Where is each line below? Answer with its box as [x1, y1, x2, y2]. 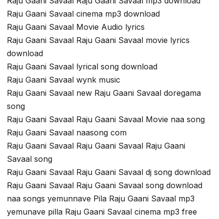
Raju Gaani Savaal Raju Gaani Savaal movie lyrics [7, 35, 190, 45]
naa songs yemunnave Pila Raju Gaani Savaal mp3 [7, 193, 195, 203]
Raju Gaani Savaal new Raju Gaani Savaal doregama [7, 88, 201, 98]
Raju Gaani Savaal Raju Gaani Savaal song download [7, 180, 202, 190]
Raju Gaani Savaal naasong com [7, 127, 127, 137]
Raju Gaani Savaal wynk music [7, 74, 120, 85]
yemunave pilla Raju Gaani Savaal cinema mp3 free [7, 206, 197, 217]
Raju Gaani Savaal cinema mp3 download [7, 8, 160, 19]
